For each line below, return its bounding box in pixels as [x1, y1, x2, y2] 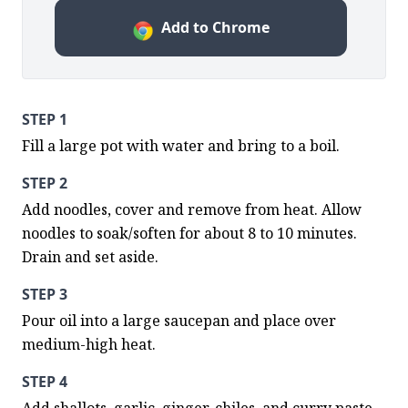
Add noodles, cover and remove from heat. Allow [22, 199, 362, 219]
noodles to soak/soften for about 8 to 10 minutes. [22, 223, 357, 243]
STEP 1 [22, 109, 67, 129]
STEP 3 [22, 284, 67, 304]
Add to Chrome [160, 17, 270, 37]
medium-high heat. [22, 334, 156, 354]
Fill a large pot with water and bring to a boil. [22, 136, 340, 156]
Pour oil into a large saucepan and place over [22, 311, 336, 331]
